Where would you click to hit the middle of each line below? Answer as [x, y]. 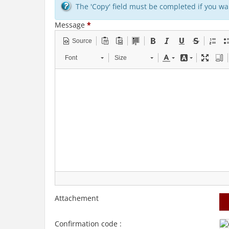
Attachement [77, 198]
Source [82, 41]
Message [70, 25]
